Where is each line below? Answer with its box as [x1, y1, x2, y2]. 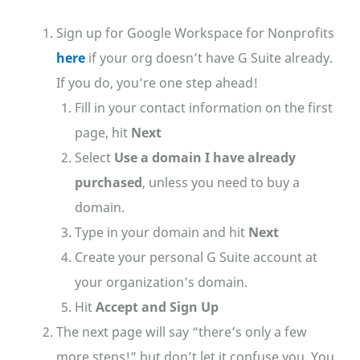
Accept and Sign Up [96, 298, 219, 317]
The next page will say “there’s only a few [55, 323, 307, 342]
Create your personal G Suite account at [75, 248, 318, 267]
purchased [75, 174, 143, 192]
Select [75, 149, 115, 167]
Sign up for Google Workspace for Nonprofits [55, 24, 334, 43]
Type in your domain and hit [75, 223, 249, 242]
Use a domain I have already [114, 149, 297, 167]
